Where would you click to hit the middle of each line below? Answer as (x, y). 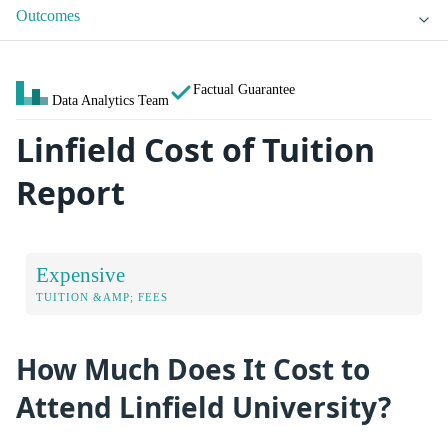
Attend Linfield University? (203, 406)
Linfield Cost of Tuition (195, 150)
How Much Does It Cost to (193, 368)
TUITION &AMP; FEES (102, 296)
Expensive (80, 274)
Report (70, 193)
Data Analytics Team (110, 100)
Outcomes (48, 16)
